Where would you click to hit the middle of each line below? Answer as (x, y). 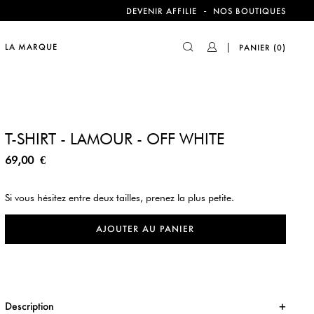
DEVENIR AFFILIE (162, 11)
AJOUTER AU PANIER (145, 229)
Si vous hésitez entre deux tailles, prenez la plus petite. (119, 198)
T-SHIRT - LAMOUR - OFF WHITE (114, 139)
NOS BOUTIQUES (250, 11)
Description (29, 306)
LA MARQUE (31, 47)
